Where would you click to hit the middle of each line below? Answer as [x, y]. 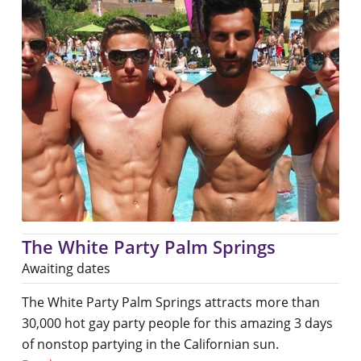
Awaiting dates [66, 268]
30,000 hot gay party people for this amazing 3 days [177, 323]
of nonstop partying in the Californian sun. [150, 344]
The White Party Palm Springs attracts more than [170, 302]
